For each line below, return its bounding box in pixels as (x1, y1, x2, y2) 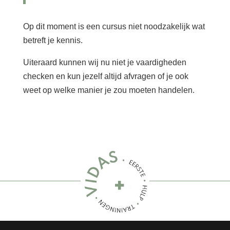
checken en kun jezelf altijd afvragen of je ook (23, 71, 188, 81)
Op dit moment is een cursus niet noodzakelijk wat (23, 22, 205, 31)
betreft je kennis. (23, 35, 83, 45)
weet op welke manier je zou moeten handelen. (23, 85, 195, 94)
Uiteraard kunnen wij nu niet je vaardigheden (23, 57, 186, 67)
